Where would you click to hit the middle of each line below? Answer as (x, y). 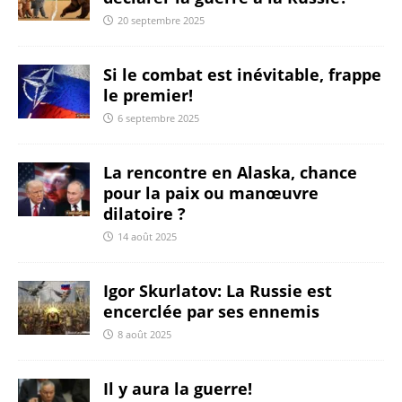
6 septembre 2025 (158, 118)
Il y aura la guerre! (178, 389)
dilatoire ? (144, 214)
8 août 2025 (144, 335)
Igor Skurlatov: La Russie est (218, 291)
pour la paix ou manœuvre (211, 193)
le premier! (148, 96)
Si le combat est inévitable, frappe (242, 75)
